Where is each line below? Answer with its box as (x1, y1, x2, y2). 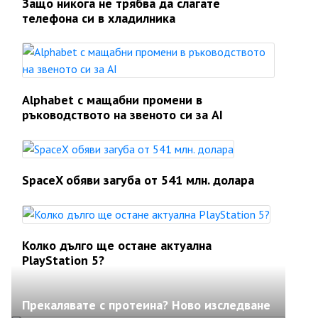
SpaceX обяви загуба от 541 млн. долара (22, 172, 254, 188)
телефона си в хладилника (22, 10, 175, 26)
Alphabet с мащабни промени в (22, 92, 202, 108)
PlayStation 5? (22, 252, 104, 268)
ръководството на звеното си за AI (22, 106, 223, 123)
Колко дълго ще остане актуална (22, 237, 212, 253)
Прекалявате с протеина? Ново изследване (22, 297, 270, 313)
